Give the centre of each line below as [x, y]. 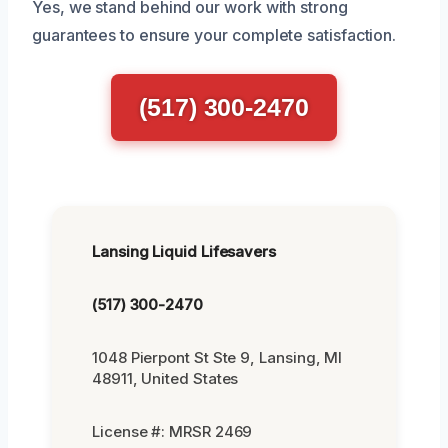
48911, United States [165, 378]
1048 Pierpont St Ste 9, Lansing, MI [217, 357]
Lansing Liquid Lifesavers [184, 251]
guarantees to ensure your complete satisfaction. [214, 34]
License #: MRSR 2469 [172, 431]
